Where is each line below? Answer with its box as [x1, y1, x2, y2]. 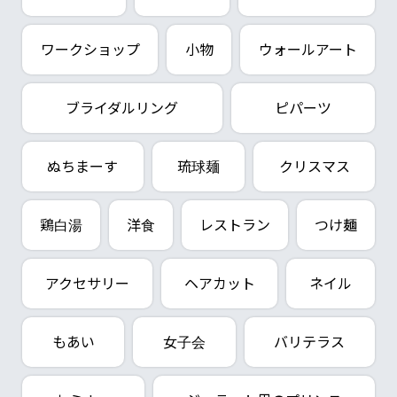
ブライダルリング [66, 99, 179, 117]
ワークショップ [40, 41, 140, 58]
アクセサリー [44, 275, 129, 292]
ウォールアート [258, 41, 357, 58]
